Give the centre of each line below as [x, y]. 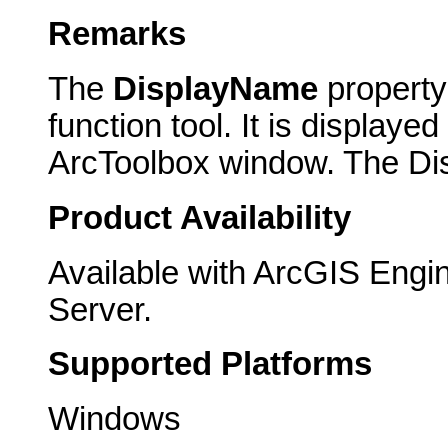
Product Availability [199, 217]
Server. [100, 309]
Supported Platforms [210, 364]
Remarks [117, 34]
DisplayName [215, 89]
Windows [114, 419]
